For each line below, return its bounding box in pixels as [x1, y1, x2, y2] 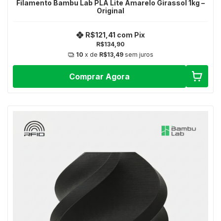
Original [97, 6, 124, 15]
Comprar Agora [69, 71, 130, 81]
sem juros [124, 51, 153, 59]
